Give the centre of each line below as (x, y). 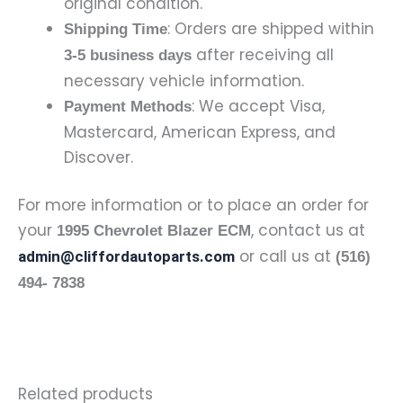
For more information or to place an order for (193, 206)
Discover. (99, 157)
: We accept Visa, (258, 106)
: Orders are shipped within (271, 28)
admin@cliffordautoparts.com (126, 257)
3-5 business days (128, 55)
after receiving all (263, 54)
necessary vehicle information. (184, 81)
